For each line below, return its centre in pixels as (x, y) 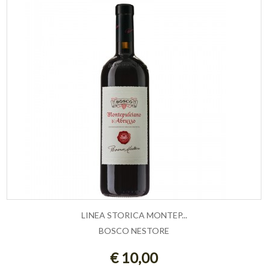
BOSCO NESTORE (134, 231)
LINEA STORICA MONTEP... (134, 215)
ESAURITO (134, 237)
